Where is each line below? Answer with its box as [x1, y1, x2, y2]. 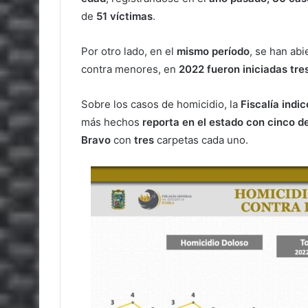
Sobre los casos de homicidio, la [81, 98, 241, 111]
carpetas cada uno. [154, 133, 248, 146]
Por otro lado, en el [81, 45, 177, 58]
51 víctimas [96, 10, 153, 23]
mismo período [177, 45, 250, 58]
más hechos [81, 115, 142, 129]
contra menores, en [81, 63, 179, 76]
